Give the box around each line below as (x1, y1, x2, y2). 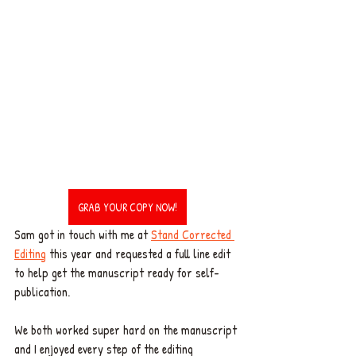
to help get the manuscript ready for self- (14, 263, 219, 281)
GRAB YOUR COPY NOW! (77, 199, 177, 215)
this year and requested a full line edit (46, 244, 234, 262)
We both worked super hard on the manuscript (14, 320, 240, 339)
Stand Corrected (151, 225, 234, 243)
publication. (14, 282, 73, 300)
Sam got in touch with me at (14, 225, 151, 243)
